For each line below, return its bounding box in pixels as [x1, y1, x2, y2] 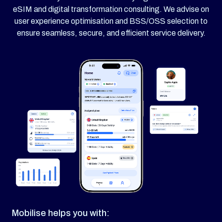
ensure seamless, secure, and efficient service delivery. [16, 28, 206, 37]
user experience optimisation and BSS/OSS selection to [14, 16, 208, 25]
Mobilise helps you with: [12, 208, 110, 218]
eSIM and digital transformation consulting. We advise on [13, 4, 209, 13]
